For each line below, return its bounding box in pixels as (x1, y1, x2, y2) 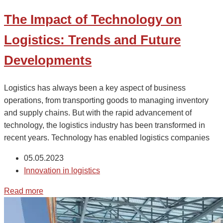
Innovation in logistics (24, 166, 100, 175)
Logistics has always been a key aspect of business (4, 83, 186, 92)
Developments (4, 53, 92, 68)
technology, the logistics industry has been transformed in (4, 120, 205, 129)
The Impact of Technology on (4, 12, 182, 27)
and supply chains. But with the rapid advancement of (4, 108, 192, 117)
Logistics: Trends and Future (4, 32, 181, 48)
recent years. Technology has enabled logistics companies (4, 133, 210, 142)
